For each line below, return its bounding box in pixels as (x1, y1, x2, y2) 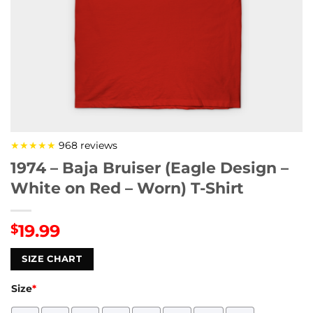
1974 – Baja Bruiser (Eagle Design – (10, 158, 289, 177)
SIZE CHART (22, 254, 82, 264)
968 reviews (56, 139, 117, 152)
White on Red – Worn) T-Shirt (10, 178, 244, 198)
